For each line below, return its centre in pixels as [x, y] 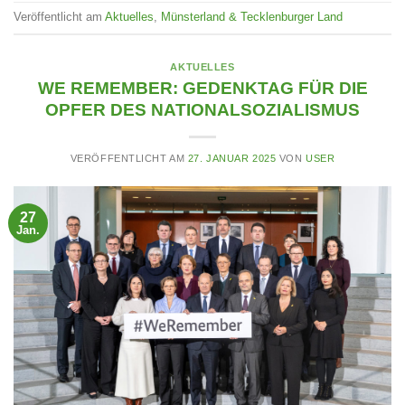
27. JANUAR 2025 [232, 158]
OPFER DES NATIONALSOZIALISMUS [202, 109]
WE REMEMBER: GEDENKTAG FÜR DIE [202, 88]
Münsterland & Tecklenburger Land [252, 17]
